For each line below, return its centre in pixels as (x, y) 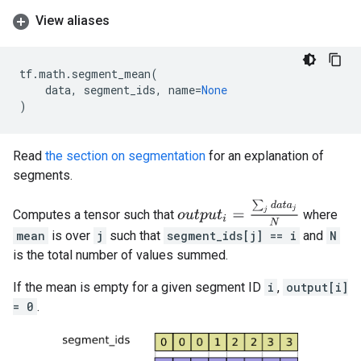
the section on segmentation (125, 156)
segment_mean (111, 74)
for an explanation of (265, 156)
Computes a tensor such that (95, 215)
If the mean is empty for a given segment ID (139, 288)
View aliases (73, 21)
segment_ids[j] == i (232, 236)
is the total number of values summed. (120, 255)
